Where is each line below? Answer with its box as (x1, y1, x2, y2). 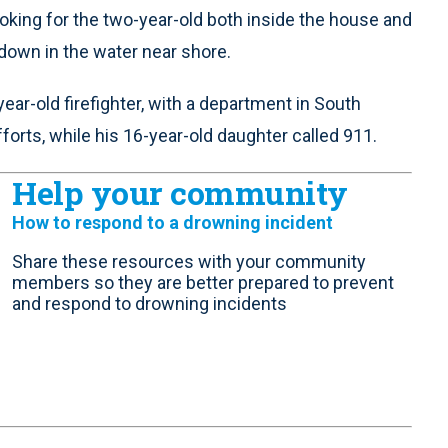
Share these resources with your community (12, 251, 366, 273)
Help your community (12, 171, 348, 215)
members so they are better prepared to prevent (12, 272, 394, 294)
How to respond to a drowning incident (12, 212, 333, 234)
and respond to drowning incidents (12, 293, 287, 315)
